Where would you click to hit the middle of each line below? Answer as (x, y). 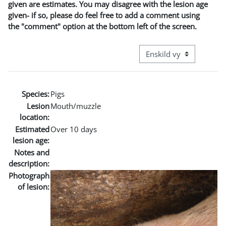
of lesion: (34, 186)
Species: (36, 94)
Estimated (32, 129)
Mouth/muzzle (76, 106)
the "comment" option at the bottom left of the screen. (102, 26)
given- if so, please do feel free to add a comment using (104, 15)
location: (35, 117)
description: (29, 163)
